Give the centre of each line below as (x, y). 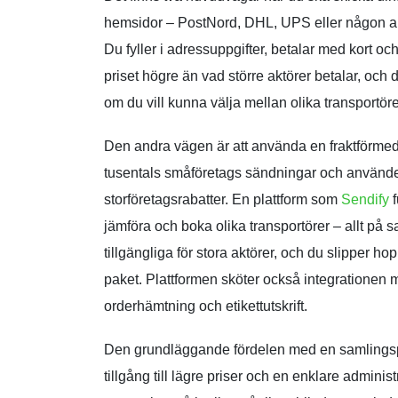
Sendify (365, 199)
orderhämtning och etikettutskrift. (206, 306)
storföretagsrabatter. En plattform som (223, 199)
